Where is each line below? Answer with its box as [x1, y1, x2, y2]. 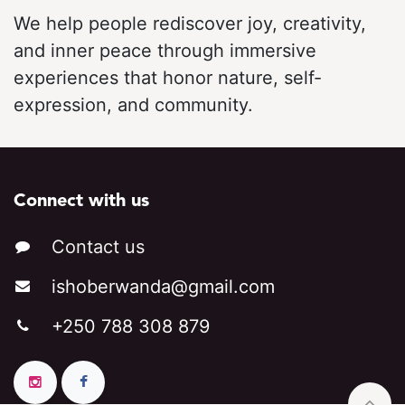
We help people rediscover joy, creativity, [14, 13, 366, 35]
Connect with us [14, 193, 149, 212]
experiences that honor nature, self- [14, 67, 322, 89]
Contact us [51, 236, 145, 259]
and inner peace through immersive [14, 40, 316, 62]
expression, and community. [14, 94, 253, 117]
